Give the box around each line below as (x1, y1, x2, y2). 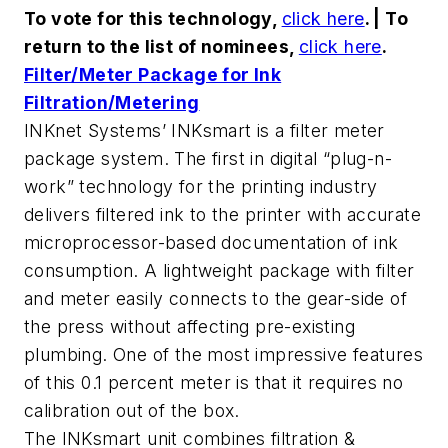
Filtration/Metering (24, 92, 200, 114)
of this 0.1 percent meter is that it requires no (24, 372, 404, 394)
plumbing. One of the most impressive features (24, 344, 423, 366)
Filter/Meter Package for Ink (24, 64, 282, 86)
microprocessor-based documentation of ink (24, 232, 399, 254)
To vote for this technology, (24, 8, 282, 30)
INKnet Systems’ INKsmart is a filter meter (24, 120, 385, 142)
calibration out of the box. (24, 400, 240, 422)
